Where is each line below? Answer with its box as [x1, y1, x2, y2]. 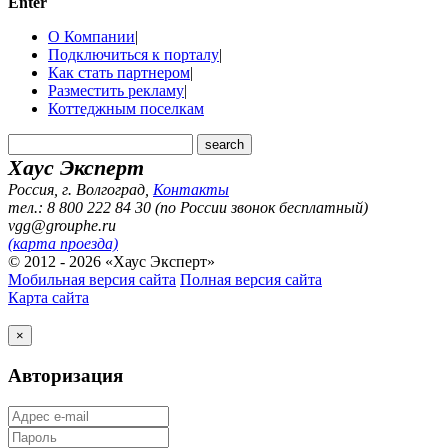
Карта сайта [8, 289, 89, 307]
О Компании [48, 28, 135, 46]
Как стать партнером [48, 64, 190, 82]
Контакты [153, 181, 229, 199]
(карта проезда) [8, 235, 118, 253]
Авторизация [8, 365, 123, 387]
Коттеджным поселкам [48, 100, 204, 118]
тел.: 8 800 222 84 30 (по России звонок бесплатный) [8, 199, 368, 217]
